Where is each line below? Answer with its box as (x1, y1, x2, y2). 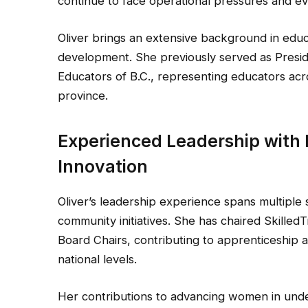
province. (58, 88, 109, 102)
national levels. (58, 252, 137, 267)
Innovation (58, 155, 148, 177)
